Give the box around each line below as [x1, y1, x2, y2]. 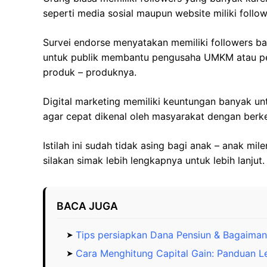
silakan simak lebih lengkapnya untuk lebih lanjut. [43, 154, 265, 167]
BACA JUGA [57, 200, 119, 213]
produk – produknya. [43, 66, 136, 79]
